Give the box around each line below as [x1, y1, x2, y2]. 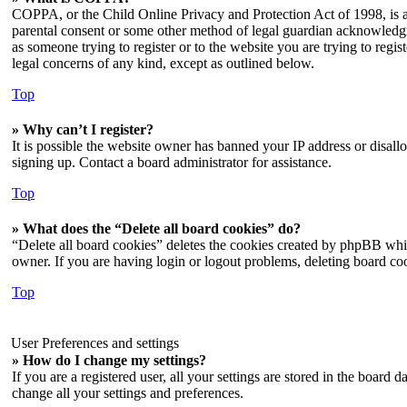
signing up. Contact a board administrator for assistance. [12, 154, 332, 170]
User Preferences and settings [11, 335, 183, 351]
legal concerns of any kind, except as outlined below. [12, 55, 314, 71]
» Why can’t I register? [12, 122, 154, 137]
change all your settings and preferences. [12, 385, 243, 401]
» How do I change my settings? [12, 352, 206, 368]
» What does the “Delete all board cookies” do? [12, 221, 301, 236]
